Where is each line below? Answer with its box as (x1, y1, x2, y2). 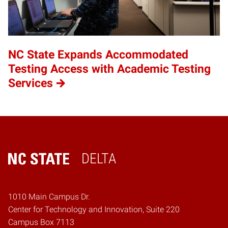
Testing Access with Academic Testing (8, 62, 211, 76)
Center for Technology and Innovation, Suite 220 (8, 205, 180, 215)
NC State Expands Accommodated (8, 48, 188, 62)
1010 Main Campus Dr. (8, 192, 90, 202)
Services (8, 76, 53, 91)
